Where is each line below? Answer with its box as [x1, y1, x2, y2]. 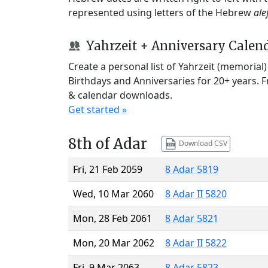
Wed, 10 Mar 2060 [73, 187, 154, 200]
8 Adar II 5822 [165, 236, 227, 249]
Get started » [68, 102, 127, 116]
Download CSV [176, 138, 227, 148]
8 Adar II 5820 [165, 187, 227, 200]
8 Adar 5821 [165, 211, 218, 225]
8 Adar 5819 [165, 162, 218, 176]
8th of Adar [68, 134, 147, 153]
